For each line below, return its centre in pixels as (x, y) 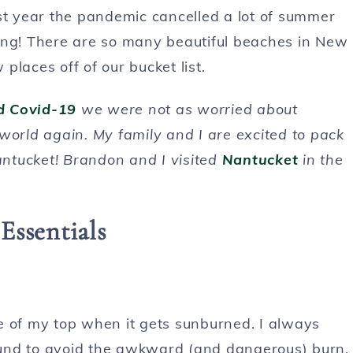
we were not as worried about (187, 109)
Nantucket (260, 159)
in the (321, 159)
